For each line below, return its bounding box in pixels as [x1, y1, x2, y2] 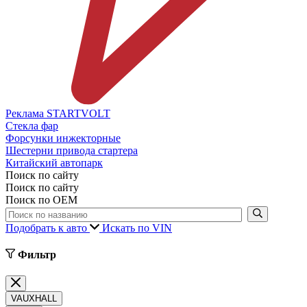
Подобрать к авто [5, 221, 90, 234]
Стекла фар [5, 119, 58, 132]
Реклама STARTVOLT [5, 107, 110, 119]
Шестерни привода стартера [5, 144, 138, 156]
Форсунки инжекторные [5, 132, 121, 144]
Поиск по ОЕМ [5, 193, 77, 206]
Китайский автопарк [5, 156, 103, 169]
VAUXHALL [11, 293, 57, 304]
